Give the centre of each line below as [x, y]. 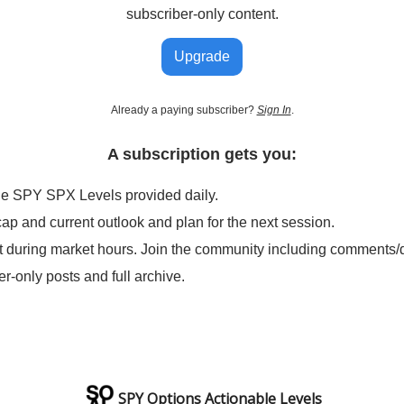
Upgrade [202, 57]
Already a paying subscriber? [184, 110]
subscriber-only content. [202, 14]
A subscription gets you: [202, 155]
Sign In [274, 110]
